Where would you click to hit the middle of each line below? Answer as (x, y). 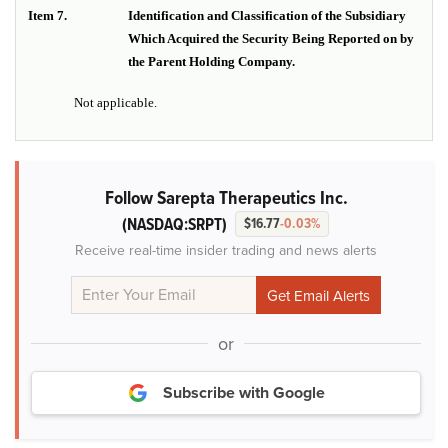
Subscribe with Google (244, 393)
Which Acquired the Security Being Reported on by (271, 39)
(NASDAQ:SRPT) (174, 225)
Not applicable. (115, 103)
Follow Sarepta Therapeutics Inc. (226, 198)
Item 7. (47, 16)
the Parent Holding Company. (211, 62)
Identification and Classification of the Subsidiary (267, 16)
